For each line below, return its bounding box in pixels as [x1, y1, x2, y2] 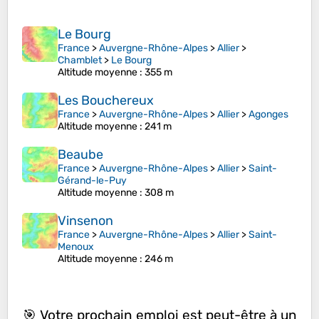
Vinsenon [58, 213, 113, 229]
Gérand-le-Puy [58, 174, 127, 187]
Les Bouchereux [58, 93, 154, 109]
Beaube [58, 147, 103, 163]
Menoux [58, 241, 94, 253]
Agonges [249, 108, 288, 121]
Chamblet [58, 54, 102, 67]
